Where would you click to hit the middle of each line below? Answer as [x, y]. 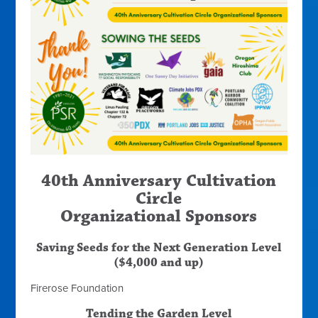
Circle [159, 198]
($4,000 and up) [159, 262]
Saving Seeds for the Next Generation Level [159, 247]
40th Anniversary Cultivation [159, 181]
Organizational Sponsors [159, 216]
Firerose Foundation [77, 288]
